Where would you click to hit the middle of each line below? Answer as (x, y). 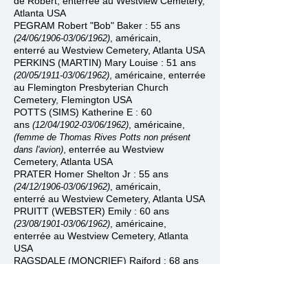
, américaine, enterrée (157, 75)
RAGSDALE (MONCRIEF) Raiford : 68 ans (106, 261)
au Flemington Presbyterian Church (91, 87)
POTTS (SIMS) (48, 112)
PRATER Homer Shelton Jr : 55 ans (91, 174)
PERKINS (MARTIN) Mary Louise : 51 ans (105, 63)
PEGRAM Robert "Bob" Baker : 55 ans (97, 25)
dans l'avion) (38, 150)
